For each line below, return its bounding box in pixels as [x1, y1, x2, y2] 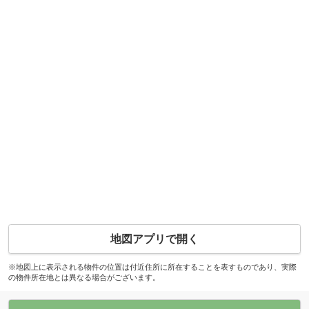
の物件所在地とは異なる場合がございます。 [8, 272, 160, 281]
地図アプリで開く [110, 232, 199, 245]
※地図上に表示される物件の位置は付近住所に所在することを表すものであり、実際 [8, 262, 297, 271]
